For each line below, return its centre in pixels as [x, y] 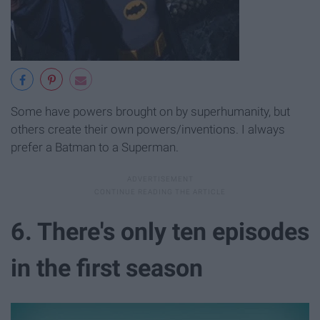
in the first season [107, 267]
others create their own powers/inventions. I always [148, 130]
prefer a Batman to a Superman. [95, 147]
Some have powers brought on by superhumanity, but [150, 112]
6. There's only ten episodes [160, 231]
